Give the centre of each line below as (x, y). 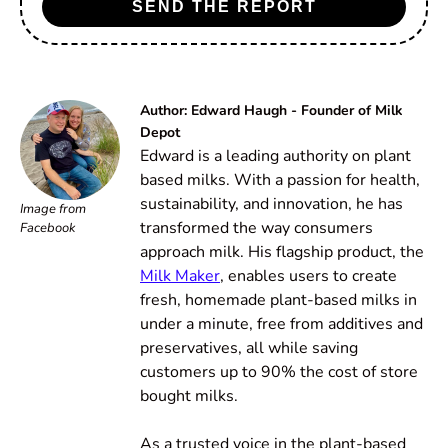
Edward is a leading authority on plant (275, 156)
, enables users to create (308, 276)
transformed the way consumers (256, 228)
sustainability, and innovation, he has (271, 204)
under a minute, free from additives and (281, 324)
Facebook (48, 228)
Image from (53, 209)
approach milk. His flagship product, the (282, 252)
